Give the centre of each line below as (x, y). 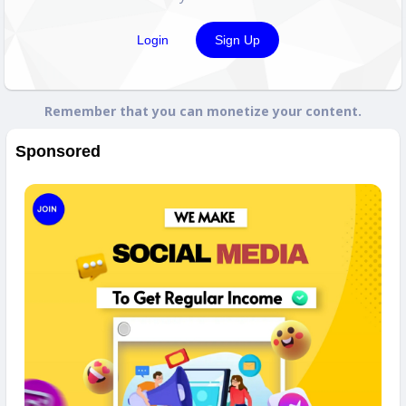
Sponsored (58, 152)
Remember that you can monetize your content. (203, 111)
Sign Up (237, 40)
